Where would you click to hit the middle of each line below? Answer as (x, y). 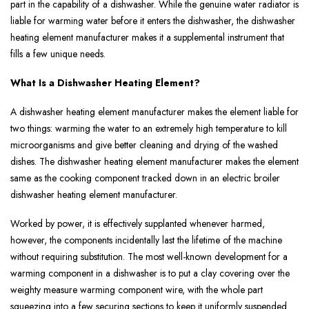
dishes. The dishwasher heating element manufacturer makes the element (154, 162)
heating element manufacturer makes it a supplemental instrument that (147, 38)
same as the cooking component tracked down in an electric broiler (145, 178)
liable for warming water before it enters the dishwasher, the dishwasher (153, 21)
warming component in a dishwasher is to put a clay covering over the (150, 273)
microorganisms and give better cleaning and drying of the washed (144, 145)
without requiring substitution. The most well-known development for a (149, 257)
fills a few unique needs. (58, 54)
